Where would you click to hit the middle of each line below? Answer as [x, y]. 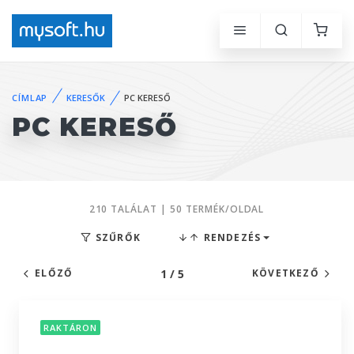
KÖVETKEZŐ [285, 273]
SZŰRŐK [117, 237]
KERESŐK [86, 97]
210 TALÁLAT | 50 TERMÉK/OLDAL [177, 209]
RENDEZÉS [231, 237]
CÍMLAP [30, 97]
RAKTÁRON [70, 328]
